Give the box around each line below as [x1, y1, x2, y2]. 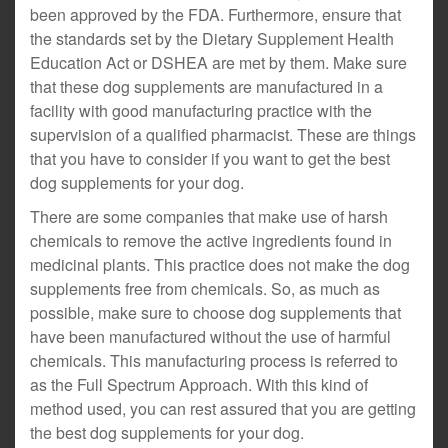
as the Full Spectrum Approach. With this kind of [30, 373, 368, 396]
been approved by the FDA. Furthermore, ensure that [30, 3, 401, 26]
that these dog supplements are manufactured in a [30, 75, 383, 98]
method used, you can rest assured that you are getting [30, 397, 416, 420]
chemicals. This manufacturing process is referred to [30, 349, 398, 372]
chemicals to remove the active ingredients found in [30, 229, 392, 252]
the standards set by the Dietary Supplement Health [30, 27, 394, 50]
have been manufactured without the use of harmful [30, 325, 391, 348]
